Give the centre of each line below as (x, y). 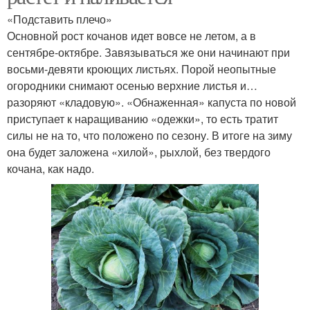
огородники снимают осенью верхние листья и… (132, 86)
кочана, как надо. (51, 169)
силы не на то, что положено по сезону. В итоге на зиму (149, 136)
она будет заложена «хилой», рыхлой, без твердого (139, 152)
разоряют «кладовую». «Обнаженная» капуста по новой (152, 102)
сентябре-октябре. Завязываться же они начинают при (148, 53)
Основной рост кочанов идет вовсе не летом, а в (131, 36)
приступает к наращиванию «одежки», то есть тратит (143, 119)
